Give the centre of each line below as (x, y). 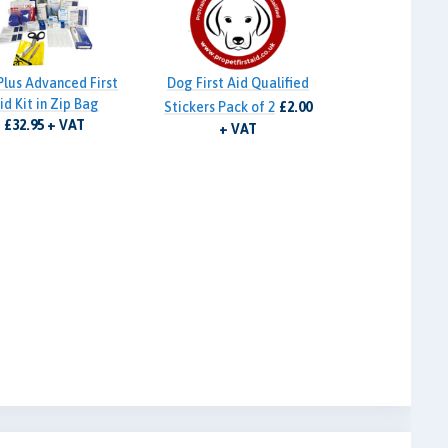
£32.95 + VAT (45, 125)
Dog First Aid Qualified (237, 83)
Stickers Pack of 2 (219, 107)
